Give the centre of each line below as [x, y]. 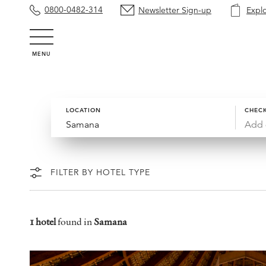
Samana [110, 221]
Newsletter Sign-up [175, 10]
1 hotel [43, 221]
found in [75, 221]
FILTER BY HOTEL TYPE [100, 172]
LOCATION [83, 110]
